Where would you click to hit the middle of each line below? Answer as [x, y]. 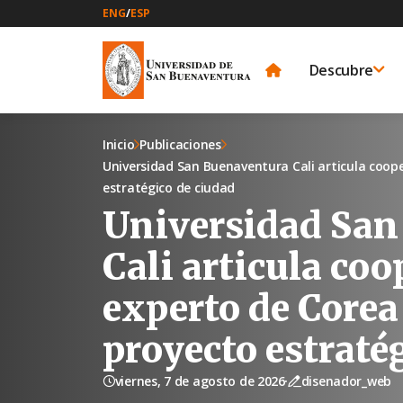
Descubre [341, 70]
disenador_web [346, 381]
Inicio [119, 144]
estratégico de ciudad [169, 187]
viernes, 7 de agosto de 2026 [200, 381]
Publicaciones [180, 144]
